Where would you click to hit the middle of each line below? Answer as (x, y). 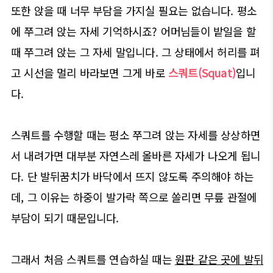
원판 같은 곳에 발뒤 (219, 259)
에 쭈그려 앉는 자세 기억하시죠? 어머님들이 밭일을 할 (134, 31)
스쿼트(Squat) (202, 72)
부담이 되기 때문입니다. (65, 217)
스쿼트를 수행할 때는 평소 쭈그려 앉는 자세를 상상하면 (136, 134)
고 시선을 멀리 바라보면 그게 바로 (90, 72)
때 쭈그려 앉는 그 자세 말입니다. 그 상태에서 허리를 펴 (136, 51)
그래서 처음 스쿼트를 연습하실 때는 (93, 259)
